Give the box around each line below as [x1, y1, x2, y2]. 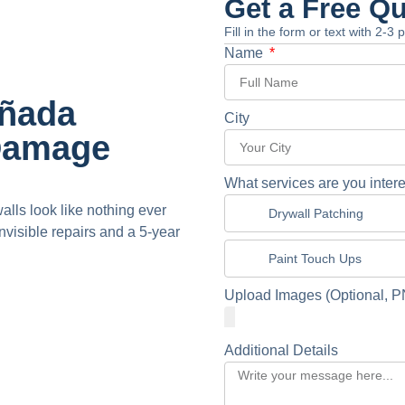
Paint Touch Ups [268, 250, 362, 266]
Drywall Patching [268, 205, 363, 221]
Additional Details [224, 342, 338, 358]
